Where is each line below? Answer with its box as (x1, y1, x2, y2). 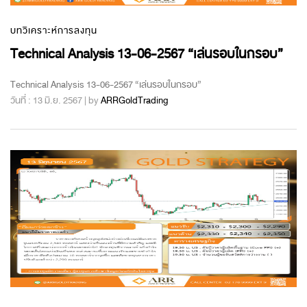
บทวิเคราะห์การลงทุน (10, 23, 97, 38)
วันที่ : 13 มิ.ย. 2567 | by (10, 93, 101, 108)
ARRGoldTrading (101, 93, 168, 108)
